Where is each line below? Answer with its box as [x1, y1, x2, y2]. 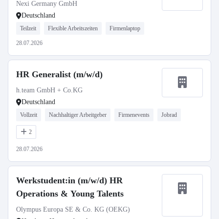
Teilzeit [20, 25, 36, 32]
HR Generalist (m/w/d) [16, 69, 103, 79]
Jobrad [161, 111, 177, 118]
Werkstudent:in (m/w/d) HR [16, 175, 123, 185]
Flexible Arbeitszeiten [48, 25, 98, 32]
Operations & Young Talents [16, 189, 124, 198]
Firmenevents [118, 111, 150, 118]
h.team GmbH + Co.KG [16, 87, 83, 94]
